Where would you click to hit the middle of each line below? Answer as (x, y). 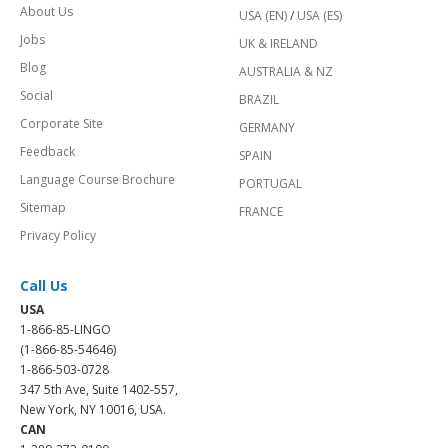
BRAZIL (259, 100)
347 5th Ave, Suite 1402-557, (99, 390)
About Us (46, 12)
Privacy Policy (58, 236)
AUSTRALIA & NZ (286, 72)
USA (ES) (319, 16)
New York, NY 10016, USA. (93, 410)
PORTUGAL (270, 184)
